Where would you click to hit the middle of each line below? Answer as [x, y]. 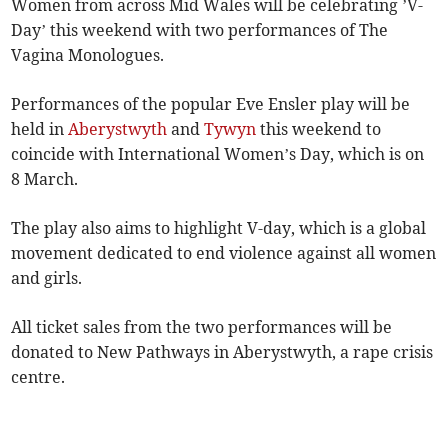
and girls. [47, 278]
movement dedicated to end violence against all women [224, 253]
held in [40, 129]
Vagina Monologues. [88, 55]
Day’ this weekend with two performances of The [200, 30]
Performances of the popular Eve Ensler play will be [211, 104]
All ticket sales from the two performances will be [202, 327]
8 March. [45, 179]
